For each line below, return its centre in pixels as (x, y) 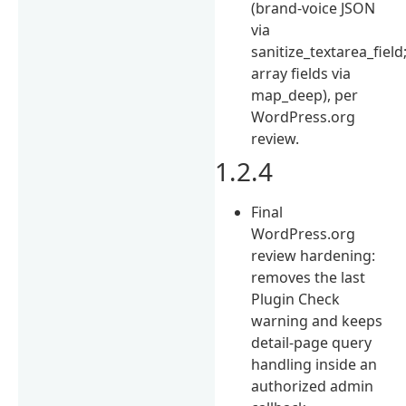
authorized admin (313, 386)
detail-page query (312, 342)
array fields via (301, 73)
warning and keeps (317, 320)
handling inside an (314, 364)
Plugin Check (296, 299)
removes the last (309, 277)
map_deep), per (305, 95)
